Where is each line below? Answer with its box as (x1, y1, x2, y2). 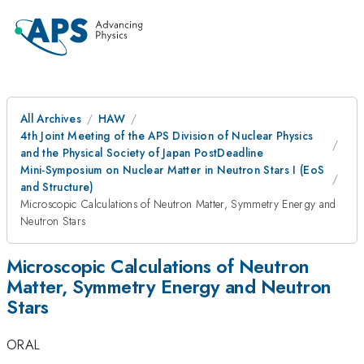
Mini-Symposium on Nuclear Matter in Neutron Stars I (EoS (20, 162, 325, 178)
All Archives (20, 110, 81, 127)
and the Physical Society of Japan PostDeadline (20, 145, 264, 161)
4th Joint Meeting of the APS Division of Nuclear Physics (20, 128, 314, 144)
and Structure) (20, 179, 94, 195)
